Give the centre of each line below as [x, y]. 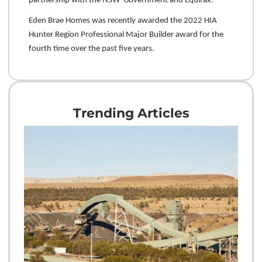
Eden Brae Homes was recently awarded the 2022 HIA [123, 20]
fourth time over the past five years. [91, 49]
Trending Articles [131, 113]
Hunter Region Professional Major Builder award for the [126, 35]
